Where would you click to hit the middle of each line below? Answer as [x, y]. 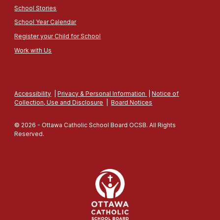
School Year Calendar [45, 22]
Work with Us [33, 50]
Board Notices [132, 102]
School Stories [36, 8]
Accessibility [33, 94]
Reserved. [30, 134]
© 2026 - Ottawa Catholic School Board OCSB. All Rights [95, 125]
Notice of [165, 94]
